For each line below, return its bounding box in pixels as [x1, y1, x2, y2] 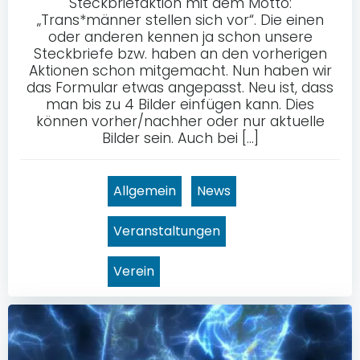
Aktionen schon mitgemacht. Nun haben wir [28, 60, 332, 80]
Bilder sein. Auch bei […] [101, 128, 259, 148]
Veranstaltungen [113, 221, 220, 240]
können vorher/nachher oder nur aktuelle [35, 111, 325, 131]
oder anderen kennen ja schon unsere [47, 27, 313, 47]
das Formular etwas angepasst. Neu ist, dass [27, 77, 333, 97]
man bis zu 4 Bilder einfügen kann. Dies [46, 94, 314, 114]
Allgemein [113, 181, 176, 200]
